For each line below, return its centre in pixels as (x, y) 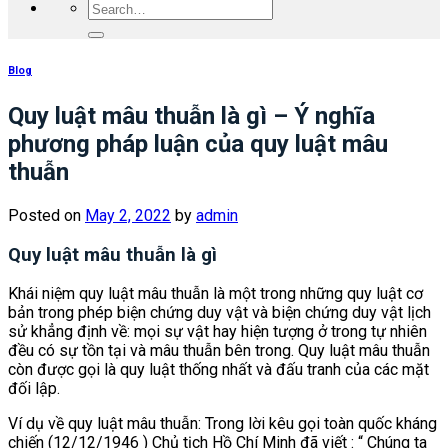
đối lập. (34, 389)
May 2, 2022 (128, 215)
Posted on (46, 215)
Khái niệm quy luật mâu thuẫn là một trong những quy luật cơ (215, 294)
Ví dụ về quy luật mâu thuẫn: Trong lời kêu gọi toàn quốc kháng (222, 424)
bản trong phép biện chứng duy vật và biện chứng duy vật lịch (219, 313)
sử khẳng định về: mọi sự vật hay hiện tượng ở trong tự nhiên (217, 332)
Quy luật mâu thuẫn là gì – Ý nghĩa (191, 115)
